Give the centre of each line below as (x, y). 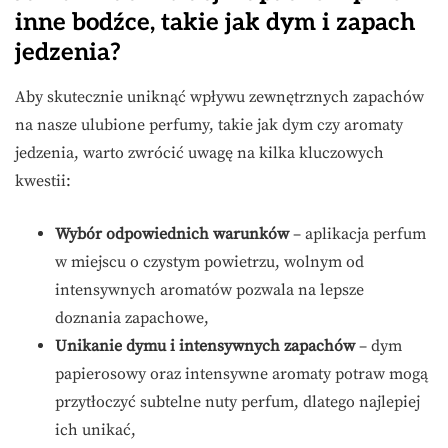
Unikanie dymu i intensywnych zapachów (205, 346)
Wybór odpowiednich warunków (172, 234)
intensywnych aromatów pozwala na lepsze (209, 290)
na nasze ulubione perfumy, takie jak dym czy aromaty (209, 125)
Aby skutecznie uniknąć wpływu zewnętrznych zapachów (219, 97)
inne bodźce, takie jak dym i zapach (215, 23)
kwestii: (43, 181)
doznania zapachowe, (132, 318)
